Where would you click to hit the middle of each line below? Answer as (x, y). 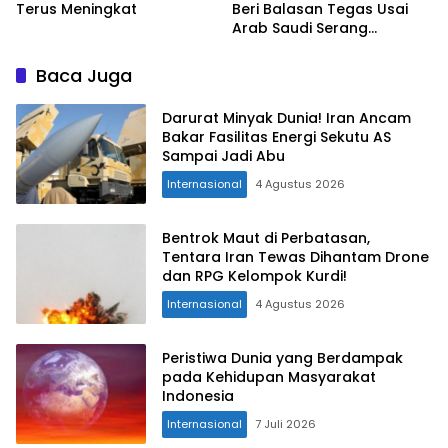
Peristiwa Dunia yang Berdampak (282, 358)
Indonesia (198, 396)
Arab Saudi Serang (300, 27)
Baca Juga (84, 75)
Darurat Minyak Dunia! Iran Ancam (286, 118)
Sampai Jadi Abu (223, 156)
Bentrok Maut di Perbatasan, (266, 238)
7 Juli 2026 (285, 424)
